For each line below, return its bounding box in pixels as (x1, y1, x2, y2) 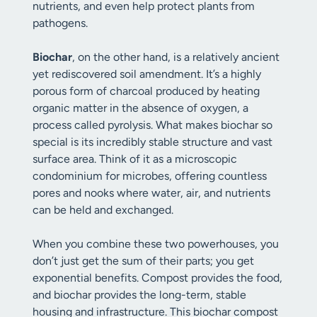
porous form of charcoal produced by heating (33, 84, 260, 98)
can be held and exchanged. (33, 203, 173, 217)
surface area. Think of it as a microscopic (33, 152, 237, 166)
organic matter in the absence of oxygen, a (33, 101, 248, 115)
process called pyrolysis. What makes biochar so (33, 118, 272, 132)
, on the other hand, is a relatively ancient (72, 50, 279, 64)
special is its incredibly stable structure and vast (33, 135, 272, 149)
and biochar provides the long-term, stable (33, 288, 246, 301)
